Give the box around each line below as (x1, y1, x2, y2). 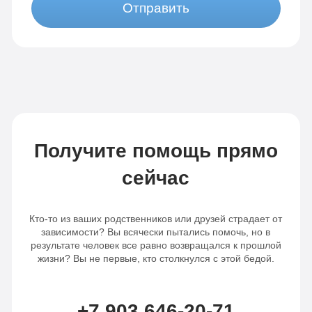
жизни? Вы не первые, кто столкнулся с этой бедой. (37, 252, 274, 264)
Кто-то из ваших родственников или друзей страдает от (29, 212, 283, 224)
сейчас (122, 166, 190, 189)
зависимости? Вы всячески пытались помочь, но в (41, 226, 271, 237)
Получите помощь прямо (33, 139, 278, 162)
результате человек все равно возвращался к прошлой (30, 239, 281, 251)
